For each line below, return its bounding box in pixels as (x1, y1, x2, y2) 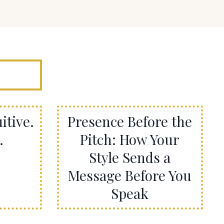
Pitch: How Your (80, 129, 180, 148)
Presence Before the (67, 111, 192, 130)
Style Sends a (89, 147, 171, 166)
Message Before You (68, 165, 192, 184)
